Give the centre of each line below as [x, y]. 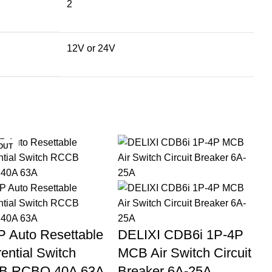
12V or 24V [91, 48]
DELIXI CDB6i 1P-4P [181, 235]
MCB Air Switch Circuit [185, 253]
